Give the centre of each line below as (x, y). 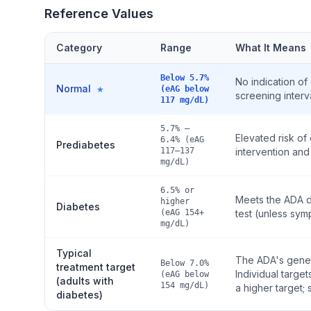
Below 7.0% (185, 263)
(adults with (85, 281)
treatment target (96, 267)
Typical (74, 253)
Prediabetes (86, 145)
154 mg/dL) (185, 285)
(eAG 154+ (182, 212)
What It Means (271, 48)
